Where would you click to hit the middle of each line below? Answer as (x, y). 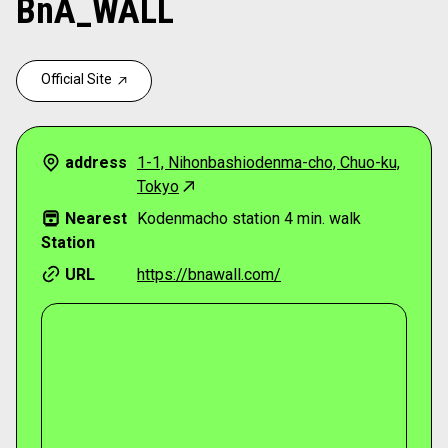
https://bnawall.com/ (209, 274)
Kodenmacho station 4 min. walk (249, 218)
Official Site (76, 79)
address (96, 162)
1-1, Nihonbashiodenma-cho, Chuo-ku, (268, 162)
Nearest (96, 218)
